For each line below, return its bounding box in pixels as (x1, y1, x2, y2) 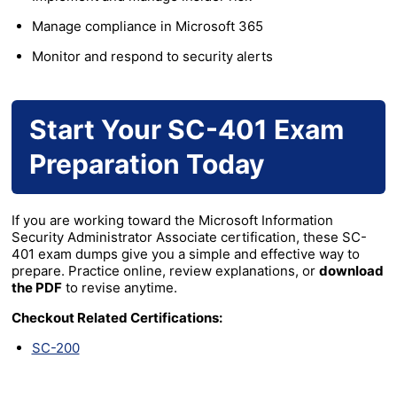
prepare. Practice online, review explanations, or (12, 262, 319, 280)
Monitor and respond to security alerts (31, 48, 273, 66)
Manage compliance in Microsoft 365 (31, 18, 263, 35)
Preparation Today (29, 148, 265, 181)
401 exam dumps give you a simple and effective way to (12, 245, 360, 263)
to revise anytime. (62, 279, 177, 297)
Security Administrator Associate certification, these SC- (12, 229, 367, 246)
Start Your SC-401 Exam (29, 113, 344, 146)
